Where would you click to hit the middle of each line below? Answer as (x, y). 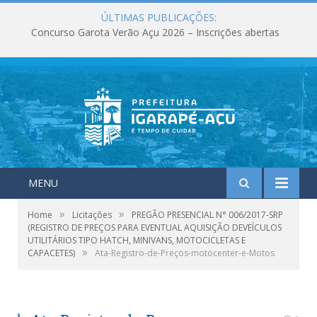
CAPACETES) (51, 253)
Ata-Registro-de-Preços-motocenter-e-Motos (185, 253)
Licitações (92, 215)
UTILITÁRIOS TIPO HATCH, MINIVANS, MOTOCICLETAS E (137, 240)
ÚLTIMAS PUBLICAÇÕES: (158, 17)
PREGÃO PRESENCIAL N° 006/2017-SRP (207, 215)
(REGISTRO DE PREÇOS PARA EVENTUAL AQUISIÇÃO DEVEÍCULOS (155, 227)
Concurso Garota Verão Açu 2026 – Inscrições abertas (155, 33)
